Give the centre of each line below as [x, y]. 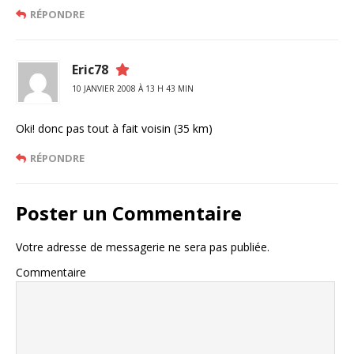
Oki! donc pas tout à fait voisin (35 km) [114, 129]
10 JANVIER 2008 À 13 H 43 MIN [133, 89]
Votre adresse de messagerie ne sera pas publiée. [143, 247]
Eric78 [90, 70]
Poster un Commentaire [129, 213]
